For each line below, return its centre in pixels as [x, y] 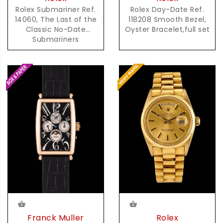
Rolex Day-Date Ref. [167, 9]
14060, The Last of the [56, 19]
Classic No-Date [56, 29]
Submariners [56, 39]
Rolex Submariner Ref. [56, 9]
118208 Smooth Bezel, [167, 19]
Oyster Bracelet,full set [167, 29]
